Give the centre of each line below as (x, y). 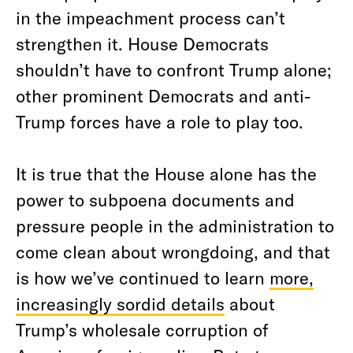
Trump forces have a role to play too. (160, 121)
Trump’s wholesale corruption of (142, 329)
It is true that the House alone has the (166, 173)
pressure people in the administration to (175, 225)
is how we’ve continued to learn (143, 277)
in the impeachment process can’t (150, 17)
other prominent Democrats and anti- (163, 95)
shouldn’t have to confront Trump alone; (174, 69)
